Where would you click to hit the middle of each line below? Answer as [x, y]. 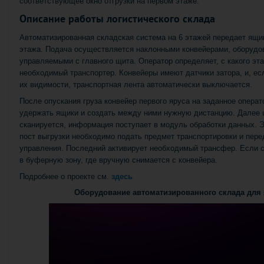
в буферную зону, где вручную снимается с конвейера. [118, 160]
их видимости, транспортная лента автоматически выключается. [136, 84]
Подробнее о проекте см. [65, 176]
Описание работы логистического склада [117, 19]
